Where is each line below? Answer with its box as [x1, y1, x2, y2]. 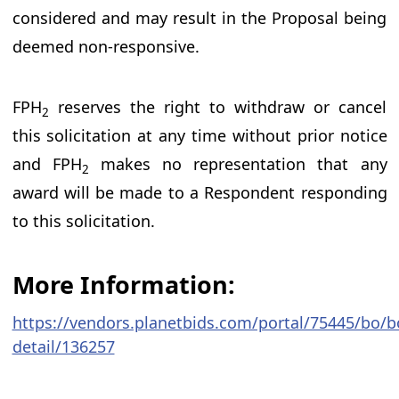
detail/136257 [12, 336, 115, 358]
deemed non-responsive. [12, 36, 199, 58]
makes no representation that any [88, 153, 387, 175]
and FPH [12, 153, 82, 175]
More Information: [12, 268, 235, 302]
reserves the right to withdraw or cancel [48, 96, 387, 118]
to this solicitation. [12, 210, 155, 232]
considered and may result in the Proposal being [12, 7, 387, 29]
